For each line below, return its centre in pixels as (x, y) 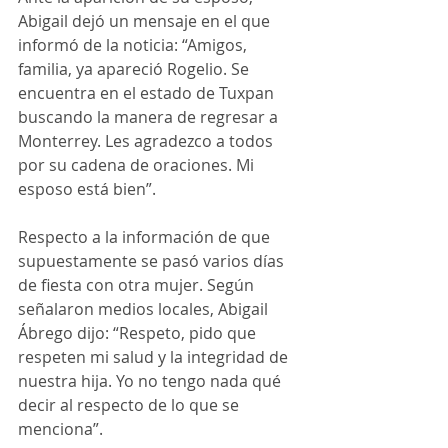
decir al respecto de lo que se (130, 404)
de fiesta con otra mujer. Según (138, 284)
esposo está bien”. (87, 188)
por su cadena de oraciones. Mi (138, 164)
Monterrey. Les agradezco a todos (147, 140)
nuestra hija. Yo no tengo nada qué (151, 380)
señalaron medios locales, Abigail (145, 308)
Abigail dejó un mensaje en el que (146, 20)
